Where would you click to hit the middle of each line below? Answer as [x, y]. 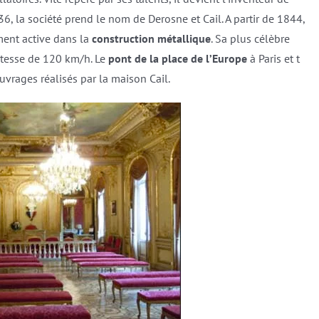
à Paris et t [273, 58]
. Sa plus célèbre [250, 38]
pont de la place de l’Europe [177, 58]
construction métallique [151, 38]
